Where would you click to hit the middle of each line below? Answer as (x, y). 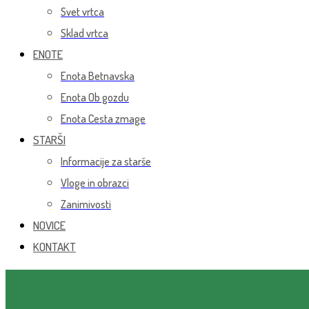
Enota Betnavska (98, 76)
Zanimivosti (86, 204)
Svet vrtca (82, 12)
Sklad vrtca (84, 33)
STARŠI (49, 140)
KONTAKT (54, 247)
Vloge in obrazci (95, 183)
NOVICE (49, 225)
